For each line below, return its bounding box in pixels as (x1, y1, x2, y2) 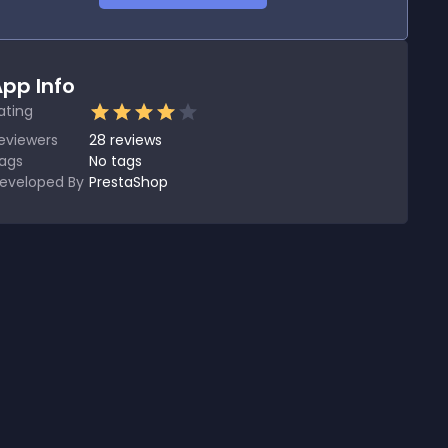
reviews (110, 130, 162, 150)
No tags (89, 151, 142, 171)
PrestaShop (89, 172, 168, 192)
